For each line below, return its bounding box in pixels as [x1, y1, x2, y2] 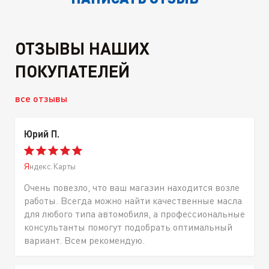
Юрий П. [24, 127, 59, 139]
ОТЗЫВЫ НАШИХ [15, 37, 150, 58]
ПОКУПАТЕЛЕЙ [15, 60, 130, 81]
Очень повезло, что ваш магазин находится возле [24, 181, 240, 193]
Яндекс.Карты [29, 160, 76, 171]
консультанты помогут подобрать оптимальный [24, 220, 232, 233]
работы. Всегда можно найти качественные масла [24, 194, 242, 207]
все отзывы [15, 92, 67, 104]
